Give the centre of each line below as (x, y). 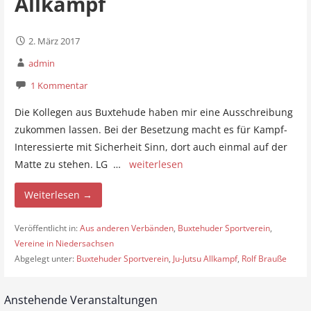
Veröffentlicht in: (47, 228)
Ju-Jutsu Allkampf (205, 259)
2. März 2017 (54, 41)
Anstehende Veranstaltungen (81, 300)
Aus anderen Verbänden (126, 228)
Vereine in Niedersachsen (64, 244)
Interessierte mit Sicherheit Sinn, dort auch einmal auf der (151, 147)
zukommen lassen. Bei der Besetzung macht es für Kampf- (151, 130)
